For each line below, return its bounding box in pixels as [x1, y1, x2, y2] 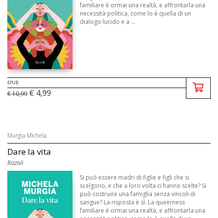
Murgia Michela [7, 131, 47, 140]
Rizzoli [7, 159, 23, 167]
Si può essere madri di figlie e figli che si [80, 173, 190, 182]
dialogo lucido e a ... [80, 18, 136, 26]
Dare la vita [7, 146, 51, 158]
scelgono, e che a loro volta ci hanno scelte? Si [80, 182, 207, 190]
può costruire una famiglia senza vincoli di [80, 190, 196, 199]
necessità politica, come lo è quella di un [80, 9, 192, 18]
